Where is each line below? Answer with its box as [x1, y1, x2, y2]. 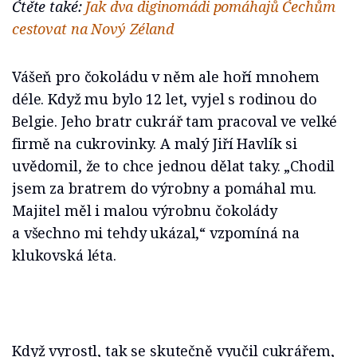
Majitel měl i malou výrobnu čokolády [12, 201, 277, 221]
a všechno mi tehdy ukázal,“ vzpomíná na [12, 223, 300, 243]
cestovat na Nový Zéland [12, 19, 174, 39]
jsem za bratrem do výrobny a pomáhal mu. [12, 178, 317, 198]
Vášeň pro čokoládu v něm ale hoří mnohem [12, 67, 320, 87]
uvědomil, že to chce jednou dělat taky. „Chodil [12, 156, 335, 176]
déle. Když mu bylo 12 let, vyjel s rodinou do [12, 89, 317, 109]
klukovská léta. [12, 245, 116, 265]
